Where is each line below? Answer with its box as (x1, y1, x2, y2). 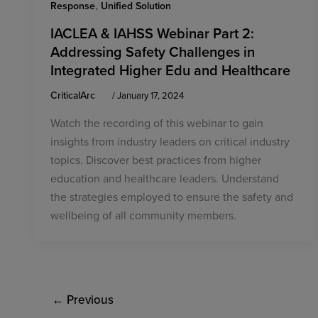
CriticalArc (50, 87, 98, 102)
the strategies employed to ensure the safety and (50, 188, 293, 204)
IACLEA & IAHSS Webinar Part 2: (50, 22, 254, 43)
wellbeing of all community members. (50, 207, 236, 223)
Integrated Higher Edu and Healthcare (50, 59, 290, 80)
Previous (63, 290, 114, 308)
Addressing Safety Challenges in (50, 40, 255, 62)
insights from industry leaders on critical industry (50, 133, 290, 149)
